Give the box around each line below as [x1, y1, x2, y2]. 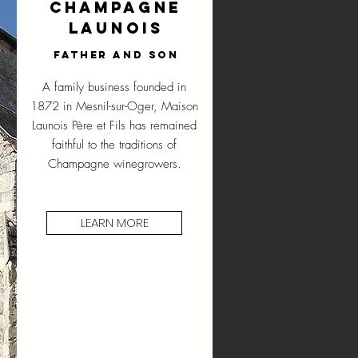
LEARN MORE [80, 214, 149, 231]
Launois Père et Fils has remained [32, 117, 197, 133]
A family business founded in [42, 79, 186, 95]
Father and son [53, 49, 179, 61]
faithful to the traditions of [52, 137, 177, 153]
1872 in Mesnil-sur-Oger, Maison [30, 98, 198, 114]
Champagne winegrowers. [47, 156, 181, 172]
